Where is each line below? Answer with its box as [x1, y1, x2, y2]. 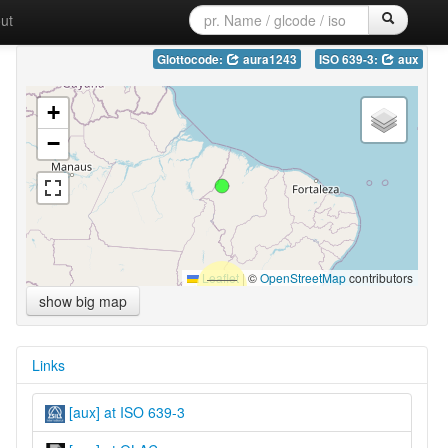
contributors [345, 268, 413, 286]
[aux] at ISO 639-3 [64, 401, 185, 422]
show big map [38, 290, 127, 311]
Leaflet [198, 268, 239, 286]
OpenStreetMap [259, 268, 346, 286]
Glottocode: [156, 50, 226, 68]
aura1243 [239, 50, 297, 68]
